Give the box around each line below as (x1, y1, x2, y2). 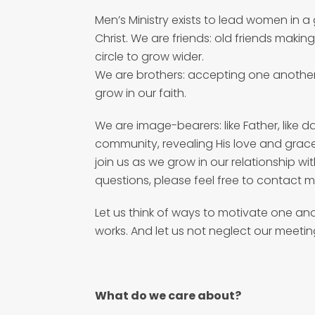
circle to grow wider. (95, 49, 205, 65)
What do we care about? (95, 288, 242, 304)
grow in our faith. (95, 85, 187, 101)
